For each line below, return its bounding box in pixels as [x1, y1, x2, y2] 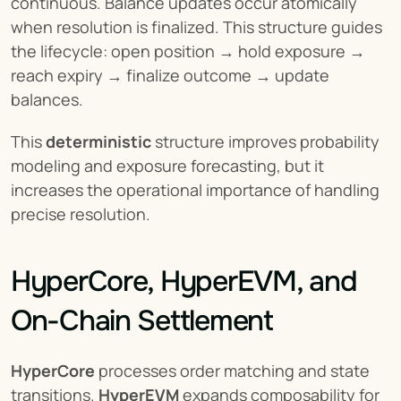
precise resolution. [11, 202, 150, 225]
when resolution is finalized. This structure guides [11, 15, 382, 38]
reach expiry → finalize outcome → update [11, 64, 329, 86]
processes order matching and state [95, 359, 370, 381]
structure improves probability [151, 130, 380, 152]
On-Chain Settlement [11, 302, 273, 339]
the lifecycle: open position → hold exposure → [11, 39, 365, 62]
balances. [11, 88, 83, 110]
